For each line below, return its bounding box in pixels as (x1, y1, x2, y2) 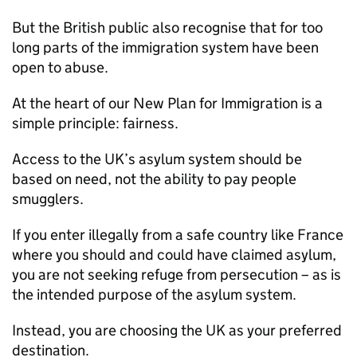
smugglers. (12, 190, 84, 208)
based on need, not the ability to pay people (12, 170, 296, 188)
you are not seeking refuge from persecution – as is (12, 265, 341, 284)
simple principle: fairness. (12, 114, 178, 132)
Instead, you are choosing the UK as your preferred (12, 321, 342, 339)
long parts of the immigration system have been (12, 38, 319, 57)
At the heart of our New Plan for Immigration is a (12, 94, 323, 112)
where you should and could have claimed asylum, (12, 245, 336, 264)
